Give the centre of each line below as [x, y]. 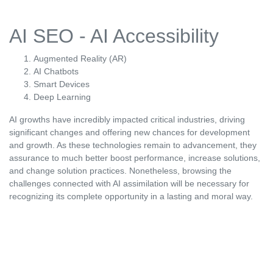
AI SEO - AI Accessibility [114, 36]
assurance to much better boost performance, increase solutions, [135, 158]
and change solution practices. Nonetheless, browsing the [120, 171]
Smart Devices [62, 84]
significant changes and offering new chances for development [129, 133]
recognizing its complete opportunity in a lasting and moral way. [131, 197]
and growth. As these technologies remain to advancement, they [133, 145]
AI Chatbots [56, 72]
